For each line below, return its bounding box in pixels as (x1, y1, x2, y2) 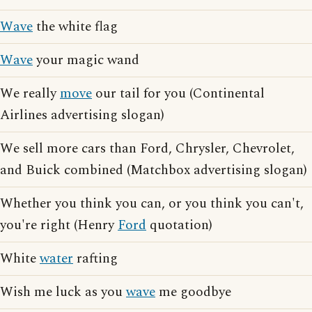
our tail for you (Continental (92, 84, 265, 104)
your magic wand (33, 50, 139, 71)
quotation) (146, 215, 212, 236)
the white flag (33, 17, 118, 38)
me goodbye (155, 282, 231, 303)
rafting (73, 249, 118, 270)
